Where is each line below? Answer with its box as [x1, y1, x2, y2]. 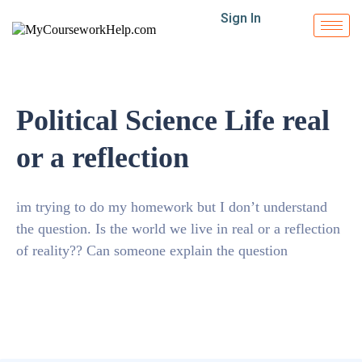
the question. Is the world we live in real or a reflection [16, 221, 340, 237]
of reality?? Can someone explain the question [16, 242, 288, 259]
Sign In [220, 10, 261, 26]
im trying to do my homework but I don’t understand [16, 199, 327, 215]
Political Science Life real [16, 104, 330, 137]
